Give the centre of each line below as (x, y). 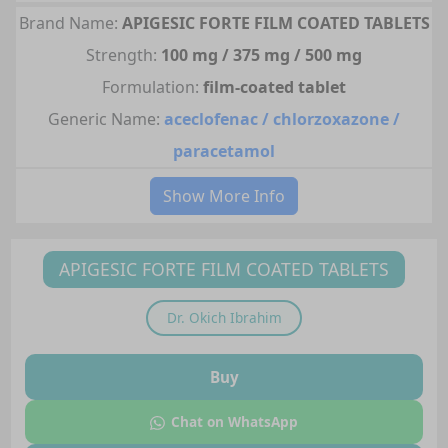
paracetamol (224, 150)
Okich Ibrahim (235, 317)
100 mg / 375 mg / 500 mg (261, 54)
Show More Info (224, 195)
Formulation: (150, 86)
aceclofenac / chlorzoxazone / (282, 118)
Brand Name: (68, 22)
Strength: (121, 54)
